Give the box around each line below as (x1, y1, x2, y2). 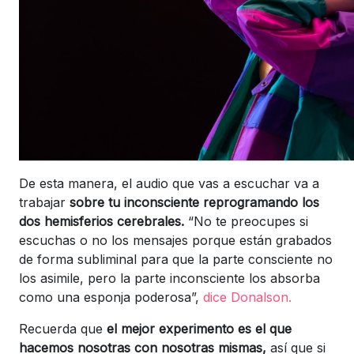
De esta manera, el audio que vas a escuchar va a (19, 175, 319, 191)
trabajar (19, 194, 70, 210)
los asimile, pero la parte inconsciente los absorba (19, 269, 320, 286)
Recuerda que (19, 320, 107, 337)
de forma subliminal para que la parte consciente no (19, 250, 333, 267)
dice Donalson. (203, 288, 292, 305)
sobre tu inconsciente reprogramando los (70, 194, 319, 210)
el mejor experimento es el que (107, 320, 292, 337)
